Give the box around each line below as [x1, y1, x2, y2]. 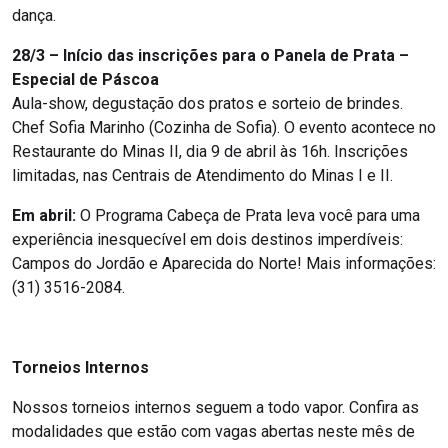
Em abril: [12, 206, 76, 226]
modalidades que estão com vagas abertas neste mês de [12, 422, 415, 442]
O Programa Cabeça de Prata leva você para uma [76, 206, 420, 226]
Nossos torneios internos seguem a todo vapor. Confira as [12, 398, 419, 418]
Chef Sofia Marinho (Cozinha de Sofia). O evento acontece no [12, 118, 436, 138]
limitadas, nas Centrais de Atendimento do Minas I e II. [12, 166, 393, 186]
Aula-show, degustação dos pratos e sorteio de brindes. [12, 94, 403, 114]
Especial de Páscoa [12, 70, 159, 90]
